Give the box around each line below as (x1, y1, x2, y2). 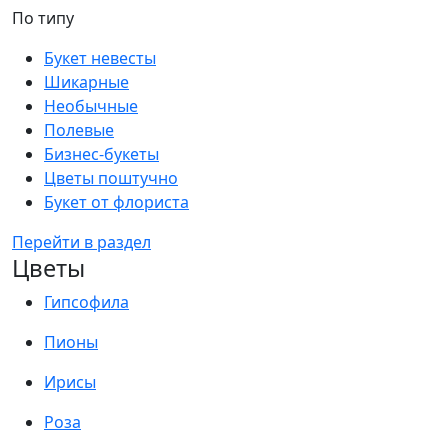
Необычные (44, 95, 138, 117)
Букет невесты (44, 47, 156, 69)
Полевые (44, 119, 114, 141)
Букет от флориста (44, 191, 189, 213)
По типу (12, 7, 74, 29)
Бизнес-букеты (44, 143, 159, 165)
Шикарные (44, 71, 129, 93)
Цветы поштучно (44, 167, 178, 189)
